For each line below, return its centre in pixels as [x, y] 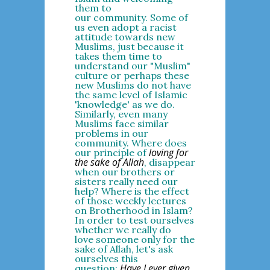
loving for [168, 152]
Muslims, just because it [129, 46]
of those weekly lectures [130, 201]
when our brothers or [124, 172]
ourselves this [106, 259]
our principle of [111, 152]
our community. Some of [131, 17]
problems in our [111, 133]
